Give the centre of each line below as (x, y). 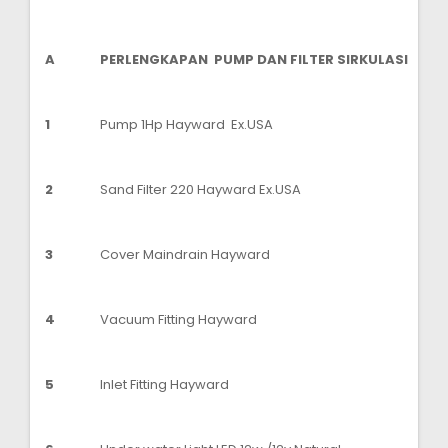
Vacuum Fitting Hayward (178, 319)
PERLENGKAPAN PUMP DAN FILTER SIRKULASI (254, 59)
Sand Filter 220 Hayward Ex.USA (200, 189)
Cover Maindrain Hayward (185, 254)
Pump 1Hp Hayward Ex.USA (186, 124)
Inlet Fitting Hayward (164, 384)
